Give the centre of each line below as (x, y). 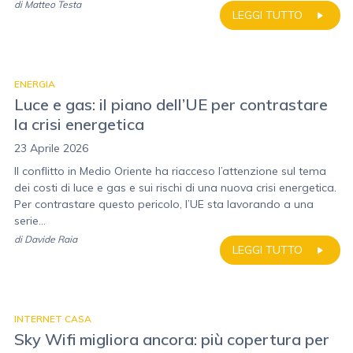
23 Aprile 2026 (51, 148)
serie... (30, 221)
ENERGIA (35, 84)
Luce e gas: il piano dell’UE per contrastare (171, 104)
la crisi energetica (79, 124)
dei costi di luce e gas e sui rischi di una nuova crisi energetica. (175, 188)
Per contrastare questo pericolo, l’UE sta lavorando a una (164, 204)
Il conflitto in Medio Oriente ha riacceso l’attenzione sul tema (170, 171)
